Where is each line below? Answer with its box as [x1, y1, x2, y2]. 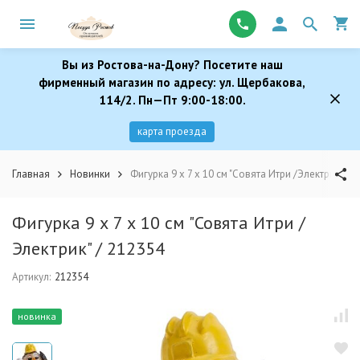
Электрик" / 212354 [12, 237, 165, 260]
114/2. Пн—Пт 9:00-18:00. [98, 92, 246, 108]
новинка [18, 310, 56, 322]
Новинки [70, 167, 110, 181]
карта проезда [137, 125, 207, 138]
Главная [12, 167, 50, 181]
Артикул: [12, 270, 51, 284]
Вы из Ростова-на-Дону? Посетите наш [61, 57, 283, 72]
